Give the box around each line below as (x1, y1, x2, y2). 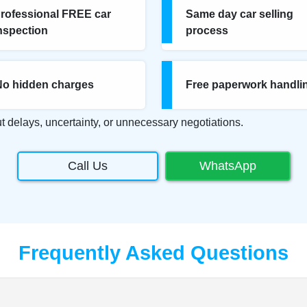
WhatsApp (199, 159, 256, 173)
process (185, 24, 228, 36)
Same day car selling (185, 8, 293, 20)
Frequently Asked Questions (19, 241, 288, 264)
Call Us (67, 159, 108, 173)
